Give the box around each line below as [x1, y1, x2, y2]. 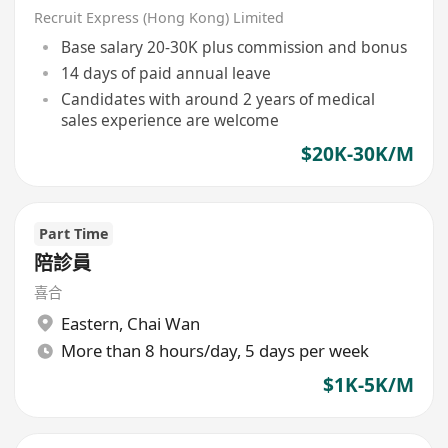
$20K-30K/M [300, 141, 414, 168]
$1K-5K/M [322, 372, 414, 399]
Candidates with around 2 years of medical [60, 88, 375, 111]
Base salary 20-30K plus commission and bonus [60, 35, 407, 58]
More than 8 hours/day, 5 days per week [60, 339, 369, 363]
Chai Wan [126, 311, 200, 335]
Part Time [39, 223, 109, 243]
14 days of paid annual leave [60, 62, 271, 85]
